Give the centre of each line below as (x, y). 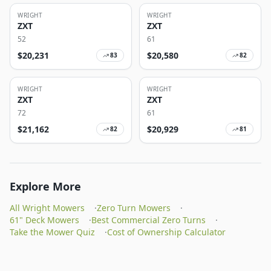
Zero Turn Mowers (134, 208)
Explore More (45, 187)
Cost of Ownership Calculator (166, 232)
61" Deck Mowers (44, 220)
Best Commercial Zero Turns (149, 220)
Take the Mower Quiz (52, 232)
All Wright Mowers (47, 208)
